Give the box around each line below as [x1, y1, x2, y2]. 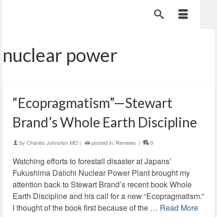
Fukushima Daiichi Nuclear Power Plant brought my [13, 167, 190, 178]
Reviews [116, 139, 136, 146]
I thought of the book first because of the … [13, 202, 160, 213]
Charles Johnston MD [27, 139, 78, 146]
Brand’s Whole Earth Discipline [13, 114, 197, 130]
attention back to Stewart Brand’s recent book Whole [13, 179, 192, 190]
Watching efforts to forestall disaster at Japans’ [13, 155, 171, 167]
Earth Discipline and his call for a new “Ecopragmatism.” [13, 190, 204, 201]
